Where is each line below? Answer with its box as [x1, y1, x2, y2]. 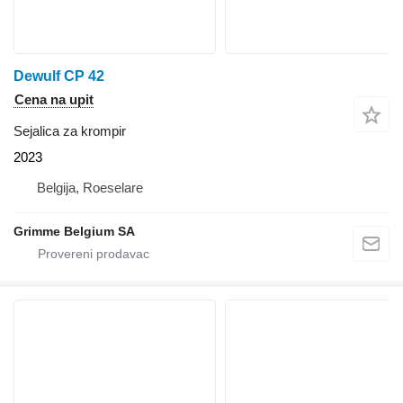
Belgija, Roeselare [37, 180, 143, 196]
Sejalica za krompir [13, 123, 126, 139]
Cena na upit [14, 92, 94, 108]
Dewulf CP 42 [13, 68, 104, 85]
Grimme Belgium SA [13, 224, 135, 239]
